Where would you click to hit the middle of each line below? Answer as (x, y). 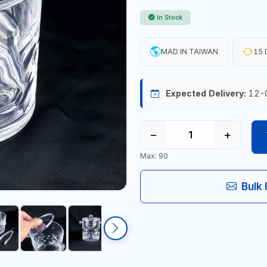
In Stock (170, 17)
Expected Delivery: (206, 93)
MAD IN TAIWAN (189, 51)
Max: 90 (154, 156)
